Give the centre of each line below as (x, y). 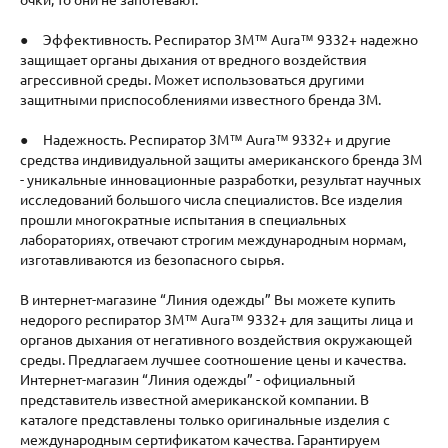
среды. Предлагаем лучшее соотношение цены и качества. (213, 359)
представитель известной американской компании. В (194, 399)
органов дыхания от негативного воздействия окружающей (216, 339)
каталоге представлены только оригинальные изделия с (205, 419)
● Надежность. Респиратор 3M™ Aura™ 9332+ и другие (205, 139)
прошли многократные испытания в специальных (183, 219)
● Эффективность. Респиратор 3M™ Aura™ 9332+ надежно (219, 39)
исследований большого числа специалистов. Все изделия (211, 199)
